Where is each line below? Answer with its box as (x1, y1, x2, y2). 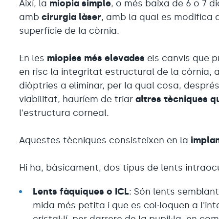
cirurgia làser (42, 11, 102, 22)
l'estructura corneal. (19, 107, 109, 118)
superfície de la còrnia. (19, 25, 122, 36)
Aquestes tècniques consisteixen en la (19, 134, 191, 146)
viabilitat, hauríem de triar (19, 93, 136, 105)
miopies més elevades (47, 52, 145, 64)
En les (19, 52, 47, 64)
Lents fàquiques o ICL (33, 186, 130, 197)
